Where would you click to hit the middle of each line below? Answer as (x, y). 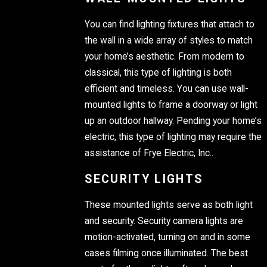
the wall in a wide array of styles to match (169, 40)
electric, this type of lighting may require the (173, 137)
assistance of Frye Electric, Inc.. (149, 153)
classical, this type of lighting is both (159, 72)
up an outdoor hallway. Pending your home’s (173, 121)
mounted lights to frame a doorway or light (171, 105)
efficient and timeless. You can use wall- (167, 89)
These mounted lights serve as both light (169, 205)
